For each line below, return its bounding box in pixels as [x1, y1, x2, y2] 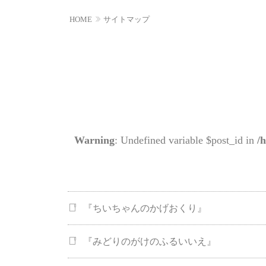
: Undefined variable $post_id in [114, 134, 257, 147]
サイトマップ [103, 15, 150, 24]
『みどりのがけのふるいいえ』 [83, 236, 216, 247]
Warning [74, 134, 115, 147]
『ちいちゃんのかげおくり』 [83, 203, 207, 214]
